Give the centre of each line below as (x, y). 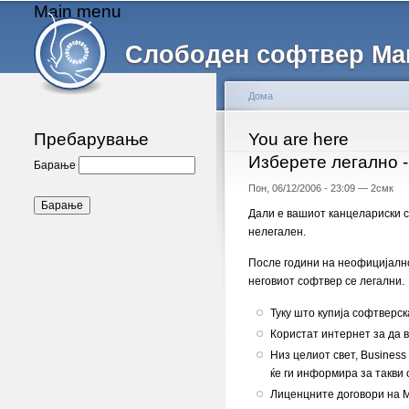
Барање (56, 166)
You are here (299, 139)
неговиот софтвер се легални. (326, 282)
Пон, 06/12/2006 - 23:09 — (309, 189)
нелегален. (277, 231)
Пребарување (91, 139)
